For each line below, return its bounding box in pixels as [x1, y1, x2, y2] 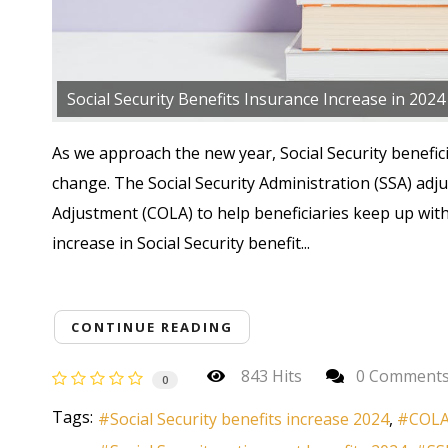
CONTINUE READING [71, 317, 233, 336]
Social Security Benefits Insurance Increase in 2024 [67, 87, 445, 110]
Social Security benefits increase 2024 [110, 408, 389, 431]
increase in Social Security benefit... [52, 231, 310, 254]
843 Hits [233, 365, 302, 388]
